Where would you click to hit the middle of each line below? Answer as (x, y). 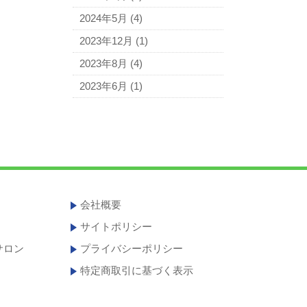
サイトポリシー (116, 226)
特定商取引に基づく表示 (137, 270)
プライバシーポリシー (132, 248)
